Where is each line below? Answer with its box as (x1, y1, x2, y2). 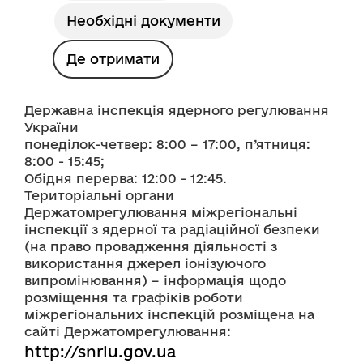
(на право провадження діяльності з (24, 239, 277, 254)
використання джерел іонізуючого (24, 256, 266, 271)
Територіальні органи (24, 188, 174, 203)
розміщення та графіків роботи (24, 290, 243, 305)
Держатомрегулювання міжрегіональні (24, 205, 297, 220)
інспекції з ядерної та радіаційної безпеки (24, 222, 320, 237)
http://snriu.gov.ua (24, 343, 176, 361)
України (24, 120, 83, 135)
